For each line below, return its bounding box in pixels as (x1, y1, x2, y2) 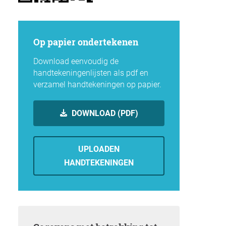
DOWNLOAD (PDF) (70, 108, 138, 119)
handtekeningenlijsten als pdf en (33, 68, 148, 78)
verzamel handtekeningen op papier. (33, 80, 161, 90)
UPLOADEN (78, 144, 120, 154)
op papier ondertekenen (40, 36, 138, 48)
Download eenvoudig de (33, 56, 119, 67)
